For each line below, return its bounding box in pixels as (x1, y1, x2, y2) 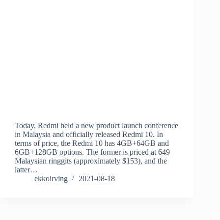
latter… (15, 165, 38, 174)
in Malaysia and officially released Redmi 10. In (15, 130, 163, 139)
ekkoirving (34, 174, 68, 183)
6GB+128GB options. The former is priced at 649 (15, 148, 170, 157)
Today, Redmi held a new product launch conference (15, 121, 178, 130)
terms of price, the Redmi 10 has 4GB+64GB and (15, 139, 169, 148)
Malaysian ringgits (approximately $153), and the (15, 157, 167, 165)
